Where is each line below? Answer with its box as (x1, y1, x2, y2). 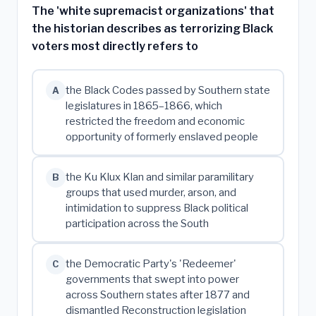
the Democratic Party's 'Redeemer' (65, 257, 236, 271)
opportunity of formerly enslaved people (65, 130, 258, 143)
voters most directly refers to (32, 39, 198, 53)
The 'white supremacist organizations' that (32, 4, 274, 18)
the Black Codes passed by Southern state (65, 83, 270, 97)
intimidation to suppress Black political (65, 201, 248, 214)
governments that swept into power (65, 273, 239, 286)
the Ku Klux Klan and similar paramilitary (65, 170, 254, 183)
